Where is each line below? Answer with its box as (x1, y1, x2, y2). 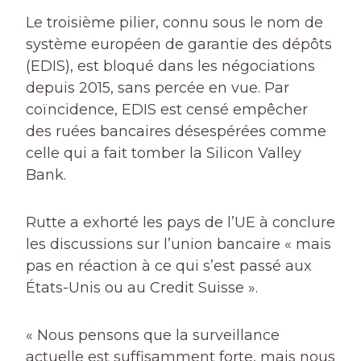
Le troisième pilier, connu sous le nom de (26, 14, 323, 32)
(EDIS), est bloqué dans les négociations (26, 57, 315, 76)
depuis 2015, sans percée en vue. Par (26, 79, 289, 98)
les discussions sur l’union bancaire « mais (26, 235, 331, 254)
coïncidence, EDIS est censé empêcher (26, 101, 308, 119)
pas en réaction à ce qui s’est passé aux (26, 257, 312, 276)
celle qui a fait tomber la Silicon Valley (26, 144, 301, 163)
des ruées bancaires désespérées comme (26, 122, 326, 141)
